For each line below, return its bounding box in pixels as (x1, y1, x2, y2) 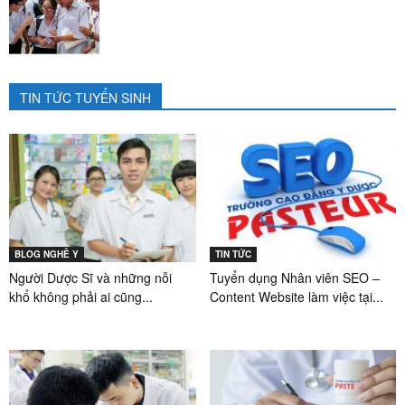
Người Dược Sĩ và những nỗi (9, 268, 172, 287)
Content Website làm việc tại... (209, 287, 383, 306)
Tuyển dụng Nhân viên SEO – (209, 268, 380, 287)
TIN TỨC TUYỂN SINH (20, 88, 151, 107)
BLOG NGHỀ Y (14, 247, 79, 260)
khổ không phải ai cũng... (9, 287, 153, 306)
